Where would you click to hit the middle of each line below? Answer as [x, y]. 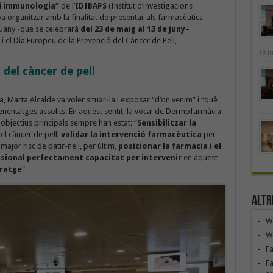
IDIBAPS [90, 6]
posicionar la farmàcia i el [169, 146]
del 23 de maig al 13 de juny [133, 29]
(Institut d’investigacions [149, 6]
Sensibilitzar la [166, 123]
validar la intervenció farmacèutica [131, 134]
